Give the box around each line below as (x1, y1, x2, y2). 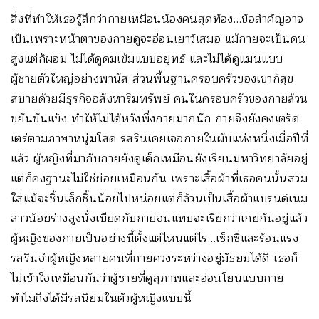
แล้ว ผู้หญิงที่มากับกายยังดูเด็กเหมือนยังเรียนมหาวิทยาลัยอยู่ (11, 149, 308, 168)
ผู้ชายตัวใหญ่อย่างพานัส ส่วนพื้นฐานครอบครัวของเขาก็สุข (11, 69, 294, 88)
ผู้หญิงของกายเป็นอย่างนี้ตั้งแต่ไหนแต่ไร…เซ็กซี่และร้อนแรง (11, 229, 299, 248)
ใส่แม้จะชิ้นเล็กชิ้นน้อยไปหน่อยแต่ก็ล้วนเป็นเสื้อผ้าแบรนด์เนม (11, 189, 308, 208)
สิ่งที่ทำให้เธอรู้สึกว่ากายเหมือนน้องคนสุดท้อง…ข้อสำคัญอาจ (11, 9, 304, 28)
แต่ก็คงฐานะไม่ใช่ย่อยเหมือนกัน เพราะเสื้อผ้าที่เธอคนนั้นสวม (11, 169, 308, 188)
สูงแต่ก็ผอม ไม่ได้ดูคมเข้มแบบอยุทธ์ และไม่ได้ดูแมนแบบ (11, 49, 283, 68)
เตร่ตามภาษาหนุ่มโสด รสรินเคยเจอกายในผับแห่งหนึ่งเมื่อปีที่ (11, 129, 308, 148)
